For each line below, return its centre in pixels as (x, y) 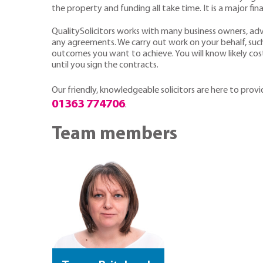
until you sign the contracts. (105, 65)
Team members (114, 134)
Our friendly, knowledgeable (106, 91)
